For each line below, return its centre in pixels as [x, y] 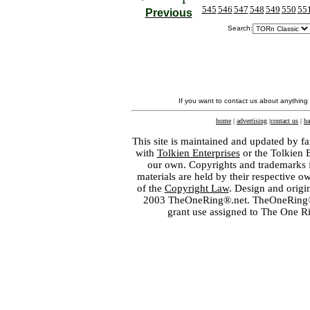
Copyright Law [197, 188]
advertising [252, 121]
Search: [240, 28]
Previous [168, 13]
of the [151, 188]
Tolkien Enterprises [198, 153]
